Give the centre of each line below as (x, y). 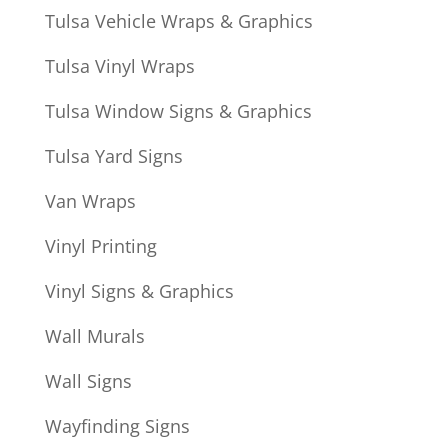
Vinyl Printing (100, 246)
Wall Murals (94, 336)
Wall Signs (88, 381)
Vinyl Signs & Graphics (139, 291)
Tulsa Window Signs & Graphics (178, 111)
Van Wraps (90, 201)
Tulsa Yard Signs (113, 156)
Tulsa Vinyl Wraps (119, 66)
